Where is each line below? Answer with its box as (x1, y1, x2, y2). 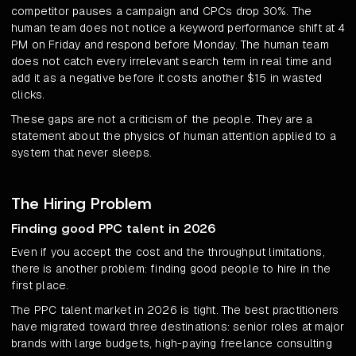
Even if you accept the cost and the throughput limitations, (11, 245, 325, 260)
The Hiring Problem (11, 193, 152, 215)
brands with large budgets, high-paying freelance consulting (11, 336, 332, 351)
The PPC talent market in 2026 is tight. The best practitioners (11, 303, 339, 318)
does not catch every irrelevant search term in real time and (11, 54, 332, 69)
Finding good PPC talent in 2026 (11, 220, 215, 238)
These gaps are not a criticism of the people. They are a (11, 112, 313, 127)
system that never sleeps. (11, 145, 152, 161)
